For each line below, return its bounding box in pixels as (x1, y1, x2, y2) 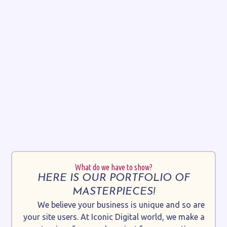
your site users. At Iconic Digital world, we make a (23, 212, 205, 222)
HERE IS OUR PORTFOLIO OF (37, 173, 190, 184)
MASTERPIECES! (72, 186, 155, 198)
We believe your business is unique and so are (37, 200, 205, 210)
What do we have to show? (74, 163, 153, 172)
